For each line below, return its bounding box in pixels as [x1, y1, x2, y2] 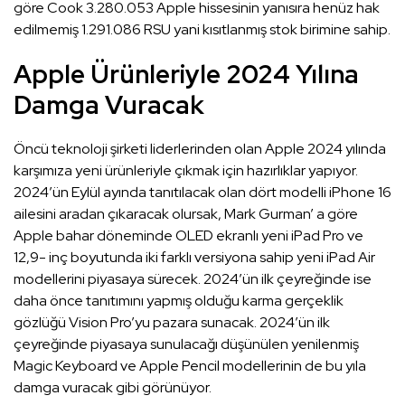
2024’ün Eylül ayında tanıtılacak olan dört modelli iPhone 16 [14, 183, 391, 202]
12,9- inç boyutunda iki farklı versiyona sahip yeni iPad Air [14, 248, 375, 268]
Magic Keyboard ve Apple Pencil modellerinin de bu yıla [14, 356, 366, 376]
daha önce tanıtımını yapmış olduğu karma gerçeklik [14, 291, 344, 311]
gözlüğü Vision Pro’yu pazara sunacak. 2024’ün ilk [14, 313, 330, 333]
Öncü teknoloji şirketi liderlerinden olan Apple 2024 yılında [14, 139, 386, 159]
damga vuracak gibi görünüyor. [14, 378, 212, 398]
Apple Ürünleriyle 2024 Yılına [14, 57, 359, 92]
